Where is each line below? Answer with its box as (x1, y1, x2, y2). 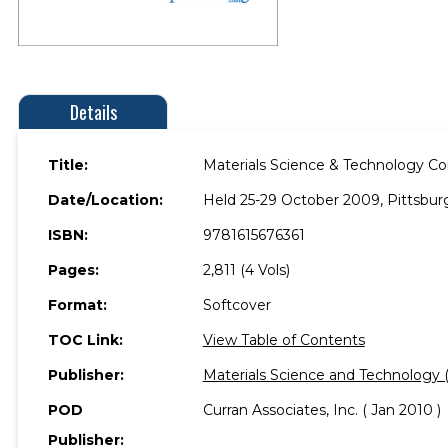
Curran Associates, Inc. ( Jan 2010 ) (202, 400, 441, 419)
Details (69, 98, 117, 125)
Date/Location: (48, 190, 163, 209)
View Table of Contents (202, 330, 365, 349)
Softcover (202, 295, 271, 314)
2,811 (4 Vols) (202, 260, 290, 279)
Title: (48, 155, 88, 174)
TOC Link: (48, 330, 123, 349)
